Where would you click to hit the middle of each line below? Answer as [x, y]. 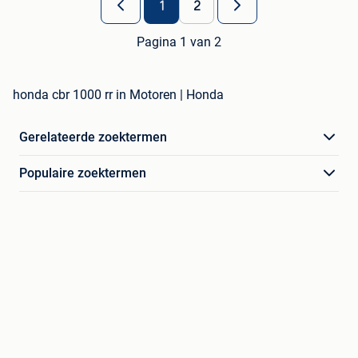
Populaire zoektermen [83, 173]
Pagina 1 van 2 [179, 42]
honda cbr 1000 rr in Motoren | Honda [118, 95]
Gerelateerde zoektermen [93, 137]
